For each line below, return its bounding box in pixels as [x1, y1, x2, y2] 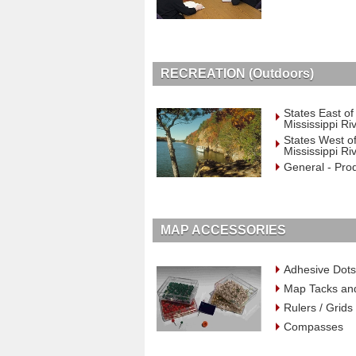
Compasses [284, 319, 344, 333]
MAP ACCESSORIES [160, 222, 286, 237]
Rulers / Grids [284, 300, 354, 314]
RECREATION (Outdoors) [160, 66, 314, 80]
